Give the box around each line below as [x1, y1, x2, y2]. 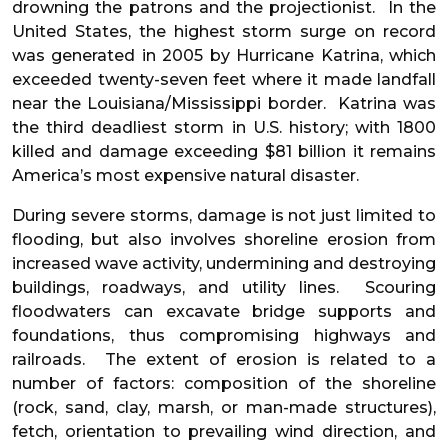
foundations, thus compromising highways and [12, 326, 436, 346]
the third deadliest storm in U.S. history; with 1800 [12, 118, 436, 138]
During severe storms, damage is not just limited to [12, 206, 436, 226]
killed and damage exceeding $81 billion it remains [12, 142, 436, 162]
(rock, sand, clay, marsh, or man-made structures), [12, 398, 436, 418]
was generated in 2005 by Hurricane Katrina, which [12, 46, 436, 66]
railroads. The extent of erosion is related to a [12, 350, 436, 370]
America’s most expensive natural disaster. [12, 166, 359, 186]
